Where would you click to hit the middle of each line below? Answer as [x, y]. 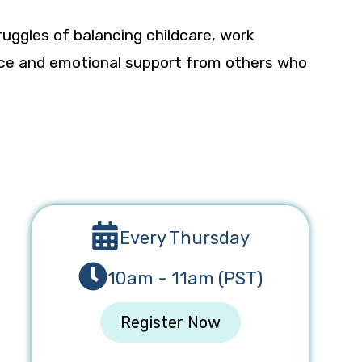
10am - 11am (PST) [185, 278]
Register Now [170, 322]
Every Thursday [185, 238]
